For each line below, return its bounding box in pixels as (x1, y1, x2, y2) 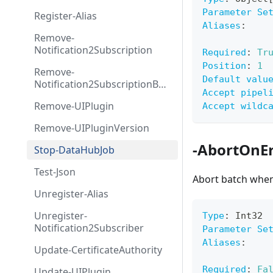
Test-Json (34, 165, 76, 179)
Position (202, 60, 246, 72)
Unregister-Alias (34, 187, 108, 200)
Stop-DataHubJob (34, 143, 115, 157)
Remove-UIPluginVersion (34, 121, 149, 135)
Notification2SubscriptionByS (34, 77, 169, 91)
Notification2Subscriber (34, 221, 144, 235)
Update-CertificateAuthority (34, 243, 162, 257)
